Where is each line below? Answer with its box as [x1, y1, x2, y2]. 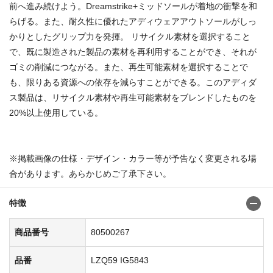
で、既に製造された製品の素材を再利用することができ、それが [9, 47, 257, 57]
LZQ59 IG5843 [91, 255, 149, 266]
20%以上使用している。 [9, 108, 103, 118]
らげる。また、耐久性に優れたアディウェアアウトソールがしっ [9, 16, 257, 27]
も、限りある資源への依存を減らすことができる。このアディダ [9, 77, 257, 88]
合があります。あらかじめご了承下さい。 [9, 169, 171, 179]
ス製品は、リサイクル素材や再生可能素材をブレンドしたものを [9, 93, 257, 103]
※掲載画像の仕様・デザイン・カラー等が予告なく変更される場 [9, 154, 257, 164]
